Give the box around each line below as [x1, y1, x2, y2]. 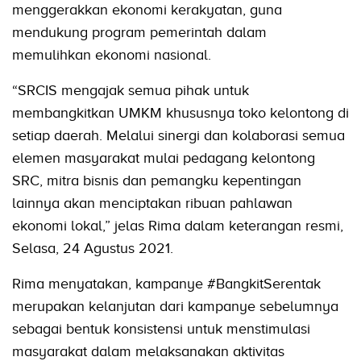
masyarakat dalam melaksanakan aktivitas [12, 342, 284, 359]
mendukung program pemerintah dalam [12, 23, 267, 40]
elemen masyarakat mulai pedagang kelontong [12, 149, 315, 166]
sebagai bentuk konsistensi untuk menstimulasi [12, 320, 310, 337]
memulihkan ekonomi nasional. [12, 46, 211, 63]
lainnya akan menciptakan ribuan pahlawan [12, 194, 293, 211]
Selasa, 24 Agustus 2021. [12, 239, 173, 256]
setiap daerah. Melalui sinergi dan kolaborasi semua [12, 127, 345, 143]
